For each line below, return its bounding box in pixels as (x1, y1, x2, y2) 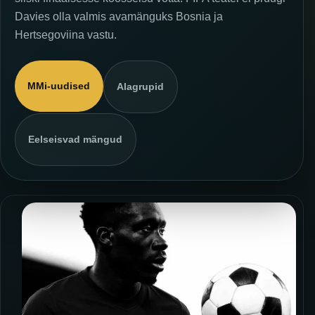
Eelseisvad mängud (28, 134, 123, 146)
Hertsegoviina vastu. (15, 28, 117, 41)
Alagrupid (117, 81, 165, 93)
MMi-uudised (27, 80, 91, 92)
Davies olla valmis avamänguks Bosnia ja (15, 10, 223, 23)
